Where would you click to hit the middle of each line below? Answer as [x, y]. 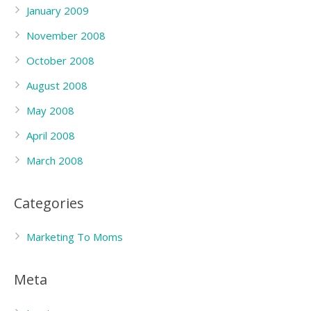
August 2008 [57, 85]
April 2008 [51, 135]
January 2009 [58, 10]
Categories [49, 203]
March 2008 [55, 160]
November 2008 [66, 35]
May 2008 [50, 110]
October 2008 [60, 60]
